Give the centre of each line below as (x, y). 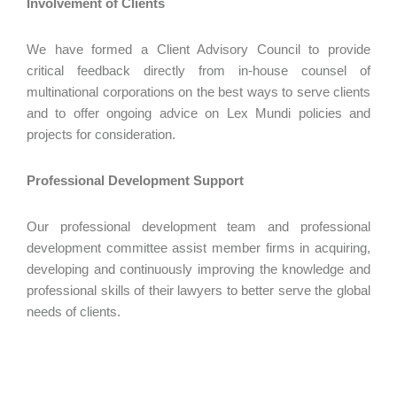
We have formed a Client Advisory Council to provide (198, 49)
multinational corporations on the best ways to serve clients (198, 92)
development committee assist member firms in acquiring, (198, 248)
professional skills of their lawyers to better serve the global (198, 290)
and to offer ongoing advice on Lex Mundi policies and (198, 113)
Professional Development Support (137, 180)
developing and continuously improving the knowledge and (198, 269)
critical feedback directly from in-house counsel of (198, 70)
